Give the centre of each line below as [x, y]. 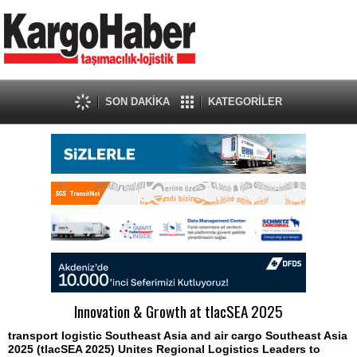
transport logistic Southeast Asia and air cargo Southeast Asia [178, 335]
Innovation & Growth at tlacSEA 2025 [178, 311]
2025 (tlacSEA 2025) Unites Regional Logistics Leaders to [164, 349]
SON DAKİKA [137, 102]
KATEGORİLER [245, 102]
